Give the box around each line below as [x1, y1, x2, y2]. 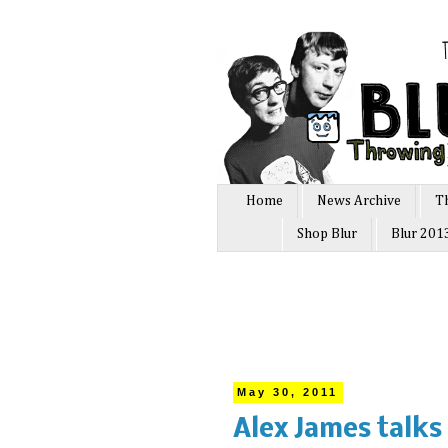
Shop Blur [297, 227, 357, 242]
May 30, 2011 [237, 386, 339, 399]
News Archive [317, 194, 401, 209]
